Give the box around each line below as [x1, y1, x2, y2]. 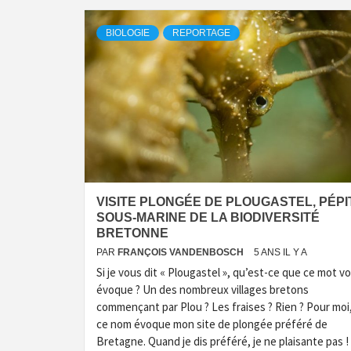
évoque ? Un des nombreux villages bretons [96, 282, 309, 297]
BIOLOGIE [106, 27, 150, 38]
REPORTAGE [172, 27, 230, 38]
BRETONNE [96, 226, 168, 240]
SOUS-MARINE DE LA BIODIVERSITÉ [96, 211, 320, 224]
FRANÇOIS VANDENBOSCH [118, 247, 246, 258]
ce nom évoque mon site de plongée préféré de [96, 317, 327, 331]
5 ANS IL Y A [254, 247, 307, 258]
